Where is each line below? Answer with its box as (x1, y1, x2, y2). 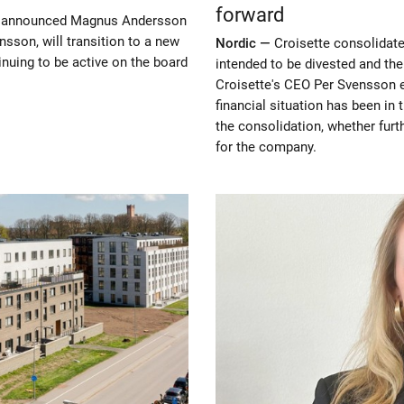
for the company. (216, 139, 317, 156)
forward (216, 4, 284, 27)
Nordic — (216, 35, 274, 52)
